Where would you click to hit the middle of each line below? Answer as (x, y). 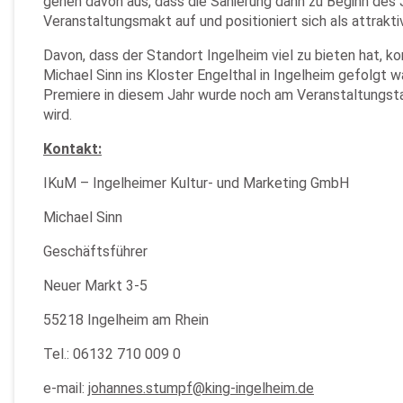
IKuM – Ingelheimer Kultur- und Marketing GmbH (196, 184)
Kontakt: (72, 149)
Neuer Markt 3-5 (95, 286)
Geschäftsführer (95, 252)
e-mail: (66, 389)
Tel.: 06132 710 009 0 (112, 354)
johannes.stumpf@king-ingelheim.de (201, 389)
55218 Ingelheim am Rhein (126, 320)
